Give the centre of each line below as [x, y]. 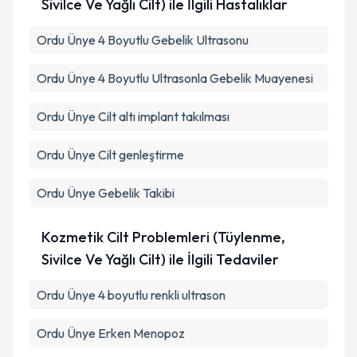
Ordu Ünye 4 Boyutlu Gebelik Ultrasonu [143, 40]
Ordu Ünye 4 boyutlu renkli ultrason [131, 295]
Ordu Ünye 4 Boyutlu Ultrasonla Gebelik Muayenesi [175, 78]
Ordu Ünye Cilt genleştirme [110, 155]
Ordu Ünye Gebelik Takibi [106, 193]
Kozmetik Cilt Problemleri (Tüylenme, [163, 237]
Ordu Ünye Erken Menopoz [111, 333]
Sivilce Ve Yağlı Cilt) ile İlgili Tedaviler [160, 259]
